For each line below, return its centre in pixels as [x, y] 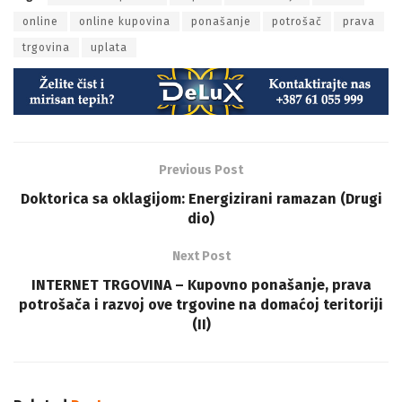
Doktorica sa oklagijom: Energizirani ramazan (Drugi [201, 198]
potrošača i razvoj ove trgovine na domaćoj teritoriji [201, 304]
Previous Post [201, 170]
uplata [109, 47]
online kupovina [125, 21]
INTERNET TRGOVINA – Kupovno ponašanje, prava [201, 284]
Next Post [201, 256]
